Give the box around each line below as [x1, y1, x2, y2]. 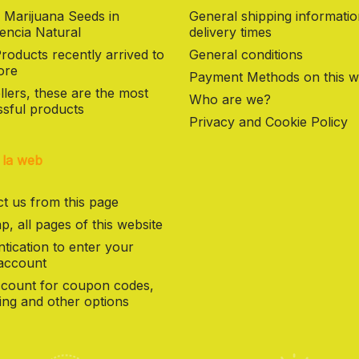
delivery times [189, 24, 272, 41]
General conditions [189, 46, 303, 63]
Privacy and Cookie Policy [189, 114, 348, 131]
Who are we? [189, 91, 271, 108]
